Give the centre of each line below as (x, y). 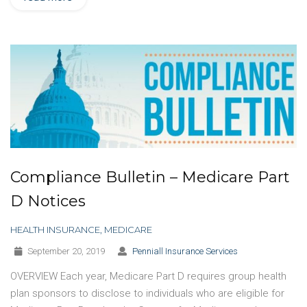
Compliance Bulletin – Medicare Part (150, 177)
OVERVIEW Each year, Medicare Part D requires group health (148, 276)
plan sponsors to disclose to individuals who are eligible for (147, 293)
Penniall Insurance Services (185, 251)
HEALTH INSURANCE (55, 229)
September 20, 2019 (65, 251)
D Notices (48, 201)
